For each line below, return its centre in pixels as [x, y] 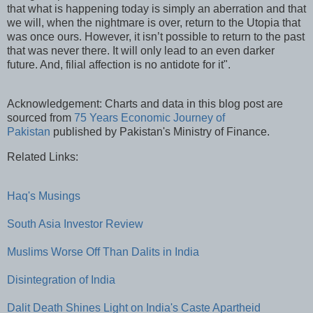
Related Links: [43, 156]
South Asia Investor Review [75, 224]
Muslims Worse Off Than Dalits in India [103, 252]
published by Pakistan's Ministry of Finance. [161, 132]
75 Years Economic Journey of [150, 118]
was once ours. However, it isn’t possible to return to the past [156, 37]
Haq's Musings [44, 196]
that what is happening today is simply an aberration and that [156, 9]
